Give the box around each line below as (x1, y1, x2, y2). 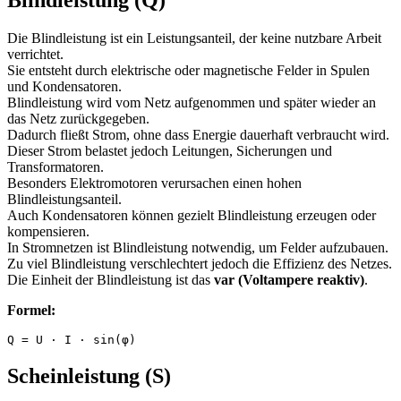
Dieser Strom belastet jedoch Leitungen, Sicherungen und (7, 143, 332, 159)
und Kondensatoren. (7, 79, 122, 95)
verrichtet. (7, 47, 64, 63)
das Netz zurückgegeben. (7, 111, 149, 127)
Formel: (7, 303, 55, 319)
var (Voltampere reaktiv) (214, 272, 364, 288)
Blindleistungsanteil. (7, 192, 122, 208)
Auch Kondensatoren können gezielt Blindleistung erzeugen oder (7, 208, 376, 224)
